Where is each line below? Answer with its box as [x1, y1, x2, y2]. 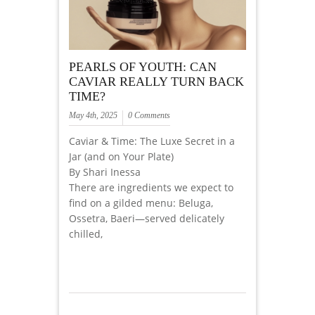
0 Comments [128, 110, 170, 121]
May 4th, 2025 [69, 110, 117, 121]
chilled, [69, 227, 103, 241]
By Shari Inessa [69, 165, 141, 179]
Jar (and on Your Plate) [69, 150, 174, 164]
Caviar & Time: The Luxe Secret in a [69, 134, 235, 148]
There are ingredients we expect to [69, 181, 233, 195]
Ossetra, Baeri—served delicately [69, 212, 224, 226]
